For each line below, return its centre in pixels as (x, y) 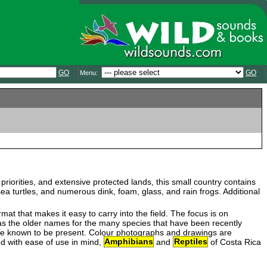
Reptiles (190, 242)
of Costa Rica (234, 242)
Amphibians (128, 242)
